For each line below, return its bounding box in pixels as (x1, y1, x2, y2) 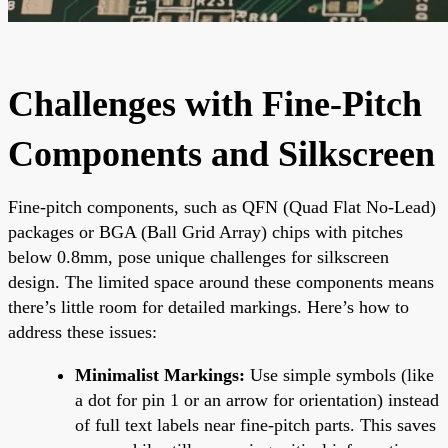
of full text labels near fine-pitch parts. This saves (75, 414, 436, 435)
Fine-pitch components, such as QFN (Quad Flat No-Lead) (8, 196, 436, 217)
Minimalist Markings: (75, 364, 245, 385)
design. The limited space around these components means (8, 271, 434, 292)
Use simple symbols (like (245, 364, 434, 385)
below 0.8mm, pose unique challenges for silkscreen (8, 246, 389, 267)
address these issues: (8, 321, 157, 342)
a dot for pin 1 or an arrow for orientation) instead (75, 389, 439, 410)
